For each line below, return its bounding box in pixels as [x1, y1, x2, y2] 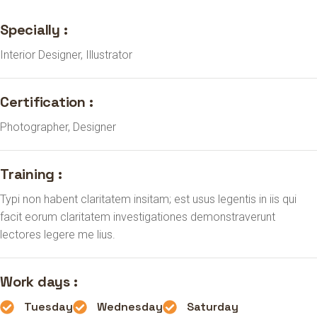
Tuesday [24, 299, 73, 314]
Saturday [187, 299, 238, 314]
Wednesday [97, 299, 163, 314]
